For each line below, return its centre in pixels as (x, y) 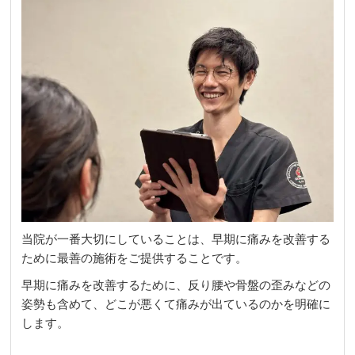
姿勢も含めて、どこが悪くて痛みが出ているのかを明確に (176, 303)
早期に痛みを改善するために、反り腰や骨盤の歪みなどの (176, 284)
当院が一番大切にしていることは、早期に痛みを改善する (176, 239)
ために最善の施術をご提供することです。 (135, 258)
